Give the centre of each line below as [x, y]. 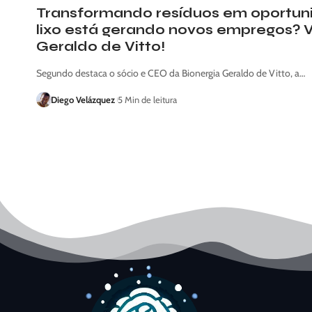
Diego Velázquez [83, 99]
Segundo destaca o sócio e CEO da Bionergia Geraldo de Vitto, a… [171, 73]
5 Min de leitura [147, 99]
